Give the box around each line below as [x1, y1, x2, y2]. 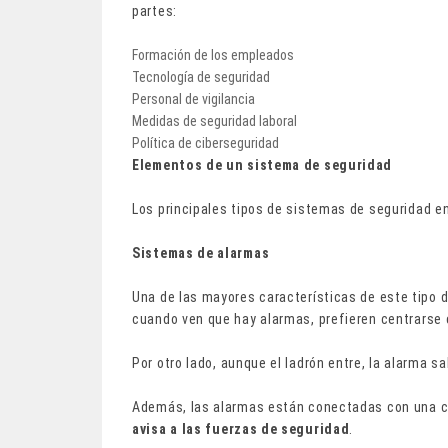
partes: [132, 2, 177, 19]
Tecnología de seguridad [132, 68, 270, 85]
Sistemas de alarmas [132, 244, 270, 261]
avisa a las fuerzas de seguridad [132, 420, 350, 437]
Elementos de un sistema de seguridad [132, 156, 393, 173]
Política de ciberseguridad [132, 134, 279, 151]
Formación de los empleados [132, 46, 294, 63]
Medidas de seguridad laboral [132, 112, 297, 129]
